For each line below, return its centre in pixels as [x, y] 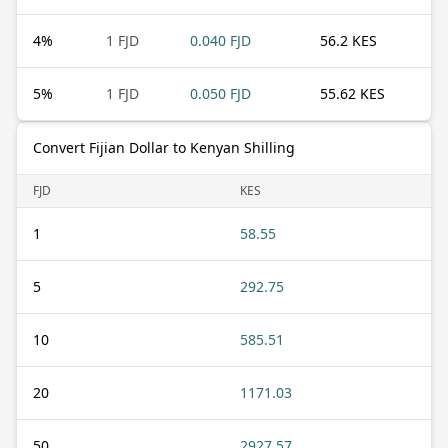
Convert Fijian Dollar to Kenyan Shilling [164, 147]
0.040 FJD [220, 40]
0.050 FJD [220, 93]
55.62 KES [352, 93]
